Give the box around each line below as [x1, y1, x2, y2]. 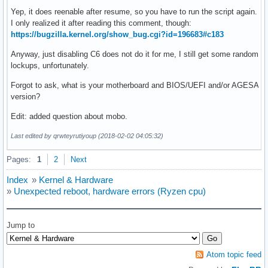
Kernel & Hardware [39, 175, 113, 185]
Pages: [7, 155, 31, 165]
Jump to [7, 221, 35, 230]
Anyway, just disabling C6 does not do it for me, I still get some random [11, 50, 258, 59]
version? [11, 92, 40, 102]
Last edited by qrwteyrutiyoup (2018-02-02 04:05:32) [11, 132, 163, 140]
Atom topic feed [206, 250, 261, 260]
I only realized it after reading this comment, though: [11, 19, 191, 28]
